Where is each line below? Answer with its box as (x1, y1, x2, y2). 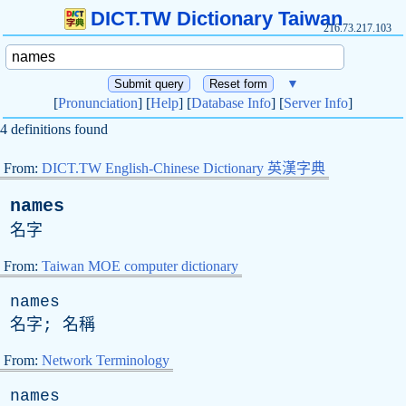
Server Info (284, 95, 348, 111)
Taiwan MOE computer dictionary (42, 258, 238, 274)
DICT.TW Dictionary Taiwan (90, 7, 343, 30)
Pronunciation (58, 95, 138, 111)
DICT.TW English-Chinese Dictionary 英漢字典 (42, 160, 325, 176)
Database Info (191, 95, 271, 111)
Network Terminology (42, 353, 169, 368)
